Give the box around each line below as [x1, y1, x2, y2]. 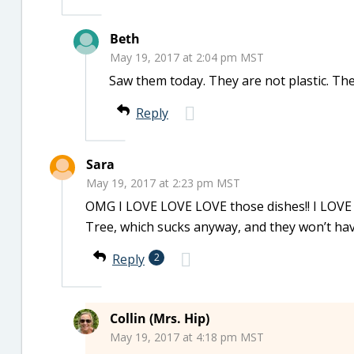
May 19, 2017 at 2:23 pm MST [86, 175, 240, 190]
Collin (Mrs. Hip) [110, 310, 209, 327]
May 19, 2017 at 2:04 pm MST [110, 50, 264, 65]
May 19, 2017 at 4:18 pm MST [110, 330, 264, 345]
